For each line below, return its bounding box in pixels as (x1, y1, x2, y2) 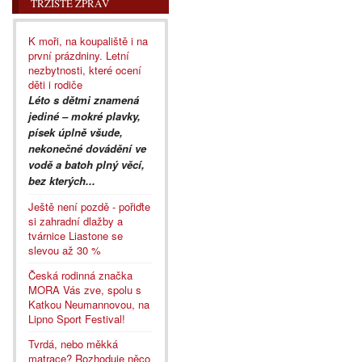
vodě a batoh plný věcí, (28, 157, 145, 173)
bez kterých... (28, 173, 95, 189)
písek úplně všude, (28, 124, 123, 141)
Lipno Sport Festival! (28, 311, 125, 327)
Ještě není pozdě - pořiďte (28, 199, 150, 215)
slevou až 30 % (28, 242, 101, 259)
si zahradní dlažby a (28, 213, 123, 229)
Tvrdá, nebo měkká (28, 336, 118, 352)
